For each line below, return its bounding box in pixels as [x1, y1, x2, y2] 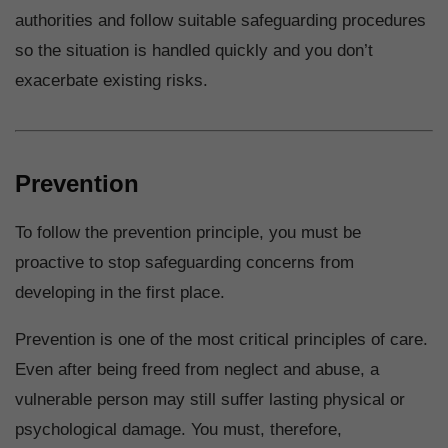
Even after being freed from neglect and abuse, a [15, 360, 379, 380]
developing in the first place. [15, 283, 225, 303]
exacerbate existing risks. [15, 71, 208, 91]
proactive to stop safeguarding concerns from [15, 253, 354, 273]
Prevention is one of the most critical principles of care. [15, 330, 428, 350]
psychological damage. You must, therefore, [15, 420, 342, 440]
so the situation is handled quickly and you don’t [15, 41, 373, 61]
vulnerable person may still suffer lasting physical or [15, 390, 405, 410]
